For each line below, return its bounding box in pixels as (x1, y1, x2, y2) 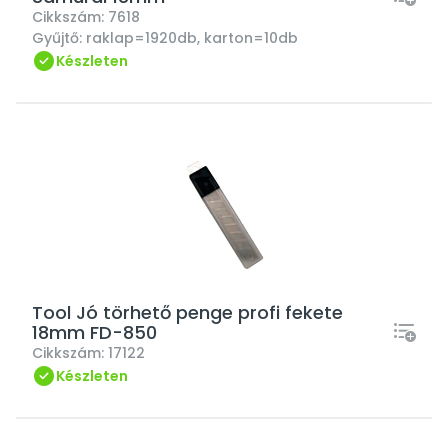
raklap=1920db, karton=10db (86, 28, 298, 48)
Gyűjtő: (32, 28, 86, 48)
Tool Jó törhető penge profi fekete (32, 300, 343, 325)
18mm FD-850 (32, 320, 157, 345)
